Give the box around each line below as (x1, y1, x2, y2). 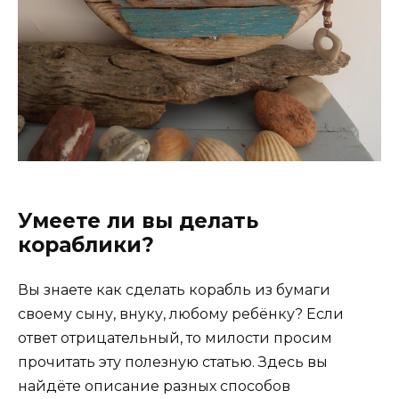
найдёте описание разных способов (18, 378, 290, 395)
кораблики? (18, 232, 154, 258)
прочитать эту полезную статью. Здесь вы (18, 354, 328, 371)
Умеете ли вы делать (18, 208, 258, 234)
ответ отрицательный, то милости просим (18, 330, 332, 347)
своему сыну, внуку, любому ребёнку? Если (18, 305, 344, 323)
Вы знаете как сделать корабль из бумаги (18, 281, 330, 299)
